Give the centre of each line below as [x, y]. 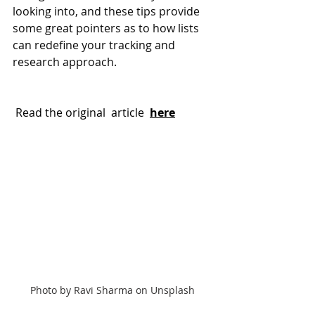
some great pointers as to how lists [107, 28]
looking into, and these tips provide [108, 11]
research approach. [65, 62]
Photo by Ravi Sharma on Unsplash [112, 290]
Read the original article [81, 112]
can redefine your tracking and [95, 45]
